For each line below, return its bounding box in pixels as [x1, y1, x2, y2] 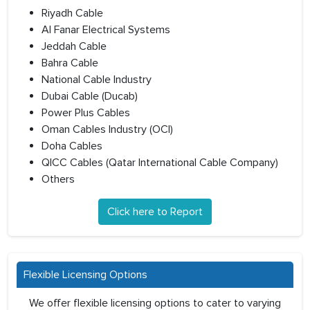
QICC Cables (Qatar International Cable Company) [42, 156, 278, 170]
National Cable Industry [42, 73, 152, 87]
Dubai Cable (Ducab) [42, 89, 138, 104]
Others [42, 172, 75, 187]
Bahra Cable [42, 56, 98, 71]
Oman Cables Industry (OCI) [42, 122, 173, 137]
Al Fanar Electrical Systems [42, 23, 170, 37]
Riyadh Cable [42, 6, 103, 21]
